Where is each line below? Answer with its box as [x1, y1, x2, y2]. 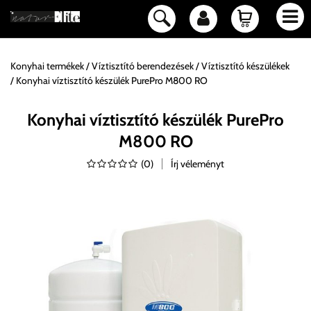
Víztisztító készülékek [201, 60, 289, 72]
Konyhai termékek [10, 60, 84, 72]
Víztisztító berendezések [92, 60, 194, 72]
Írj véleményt [171, 158, 224, 170]
